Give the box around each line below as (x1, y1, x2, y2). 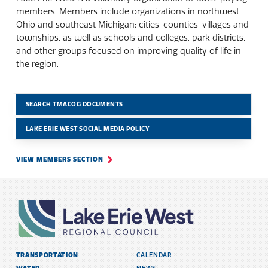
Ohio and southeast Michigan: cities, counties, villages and (16, 19, 249, 31)
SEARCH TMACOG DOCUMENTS (25, 100, 123, 109)
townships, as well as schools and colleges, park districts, (16, 32, 245, 44)
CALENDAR (136, 251, 172, 259)
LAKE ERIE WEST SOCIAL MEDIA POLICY (25, 125, 150, 133)
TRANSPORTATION (16, 251, 78, 259)
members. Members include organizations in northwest (16, 6, 239, 17)
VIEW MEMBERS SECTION (16, 156, 104, 164)
